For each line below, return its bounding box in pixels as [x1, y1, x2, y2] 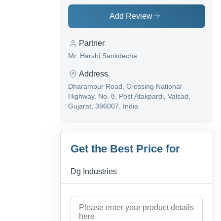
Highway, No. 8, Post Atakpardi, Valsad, [68, 92, 190, 101]
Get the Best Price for [71, 143, 180, 155]
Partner [79, 39, 105, 48]
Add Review [110, 12, 152, 21]
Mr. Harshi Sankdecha [68, 52, 137, 60]
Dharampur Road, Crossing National [68, 82, 182, 91]
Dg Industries [71, 167, 117, 176]
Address [79, 70, 108, 78]
